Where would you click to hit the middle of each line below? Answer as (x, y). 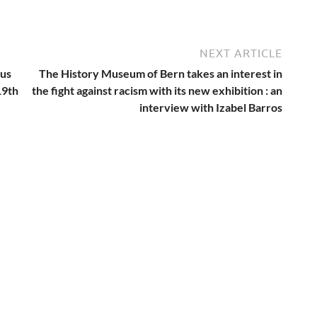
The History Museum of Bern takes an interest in (161, 74)
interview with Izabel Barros (211, 108)
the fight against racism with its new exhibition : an (157, 91)
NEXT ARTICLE (241, 53)
